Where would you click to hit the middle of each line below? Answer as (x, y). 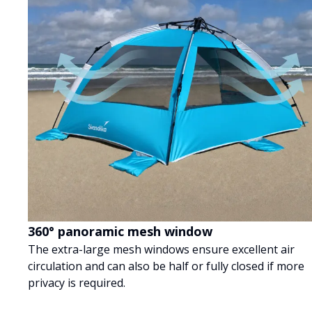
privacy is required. (77, 283)
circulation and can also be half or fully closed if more (166, 266)
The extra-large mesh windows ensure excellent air (161, 250)
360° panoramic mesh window (120, 232)
